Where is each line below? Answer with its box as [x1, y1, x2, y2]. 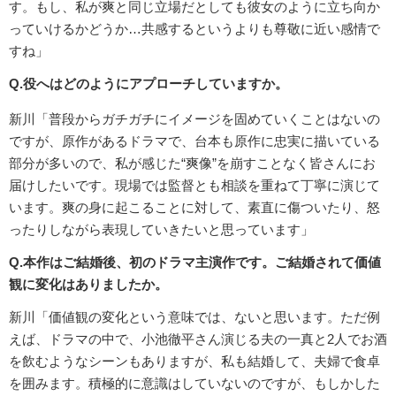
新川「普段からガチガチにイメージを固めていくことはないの [9, 111, 380, 127]
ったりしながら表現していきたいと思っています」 [9, 222, 314, 238]
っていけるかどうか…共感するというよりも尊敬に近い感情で [9, 21, 380, 37]
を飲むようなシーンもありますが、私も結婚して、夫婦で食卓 [9, 354, 380, 369]
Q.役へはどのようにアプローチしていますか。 [9, 76, 288, 92]
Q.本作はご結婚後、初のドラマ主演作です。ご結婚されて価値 [9, 255, 381, 270]
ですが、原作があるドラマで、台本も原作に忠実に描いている [9, 133, 380, 149]
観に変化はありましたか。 [9, 277, 168, 293]
